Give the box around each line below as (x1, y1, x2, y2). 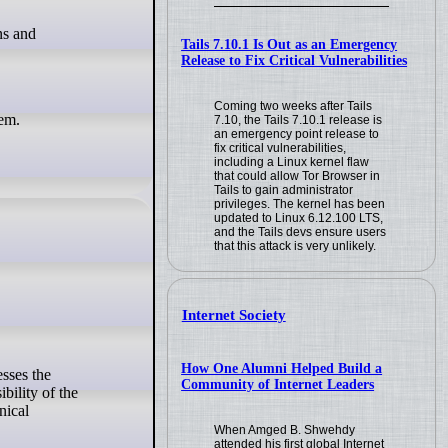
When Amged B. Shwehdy (214, 423, 356, 438)
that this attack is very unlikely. (214, 238, 377, 253)
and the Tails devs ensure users (214, 224, 387, 239)
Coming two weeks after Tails (214, 98, 373, 113)
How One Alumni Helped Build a (181, 361, 383, 377)
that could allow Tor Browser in (214, 168, 381, 183)
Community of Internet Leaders (181, 377, 375, 393)
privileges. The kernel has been (214, 196, 386, 211)
